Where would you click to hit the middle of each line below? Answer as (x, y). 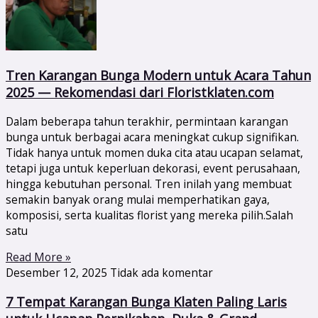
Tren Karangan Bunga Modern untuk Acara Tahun (158, 75)
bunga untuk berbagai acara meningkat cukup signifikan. (152, 137)
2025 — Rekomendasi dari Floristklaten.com (140, 92)
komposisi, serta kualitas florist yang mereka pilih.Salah (149, 215)
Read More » (38, 257)
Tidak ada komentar (161, 273)
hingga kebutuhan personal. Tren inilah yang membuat (149, 183)
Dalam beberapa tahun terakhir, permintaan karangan (147, 121)
